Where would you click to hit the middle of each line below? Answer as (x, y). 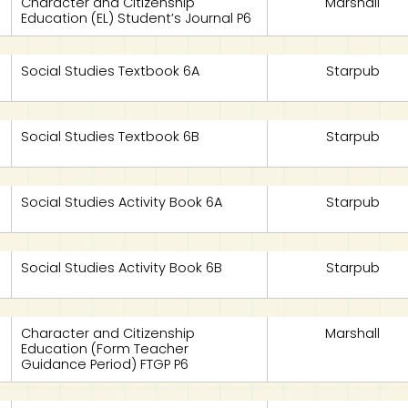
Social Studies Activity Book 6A (122, 202)
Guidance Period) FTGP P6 (105, 364)
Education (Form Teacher (105, 349)
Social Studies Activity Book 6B (122, 268)
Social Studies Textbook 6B (111, 137)
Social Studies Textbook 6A (111, 71)
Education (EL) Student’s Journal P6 (137, 18)
